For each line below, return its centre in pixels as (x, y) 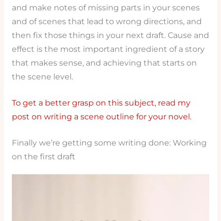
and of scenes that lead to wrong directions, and (107, 22)
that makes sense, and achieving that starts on (104, 63)
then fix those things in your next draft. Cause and (110, 36)
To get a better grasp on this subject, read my (101, 103)
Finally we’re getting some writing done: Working (109, 143)
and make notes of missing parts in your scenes (106, 8)
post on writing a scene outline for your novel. (101, 117)
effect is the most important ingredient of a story (108, 49)
